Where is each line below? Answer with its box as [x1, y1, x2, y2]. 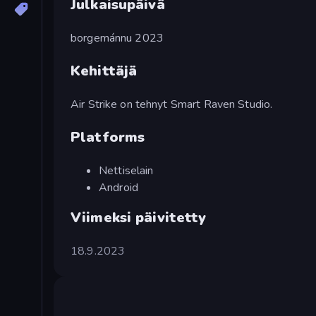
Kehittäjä [71, 61, 138, 80]
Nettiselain [99, 162, 154, 178]
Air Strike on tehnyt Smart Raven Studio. [71, 96, 273, 112]
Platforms [71, 127, 145, 147]
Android [99, 179, 138, 195]
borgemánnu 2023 [71, 30, 164, 46]
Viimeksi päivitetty [71, 207, 207, 227]
